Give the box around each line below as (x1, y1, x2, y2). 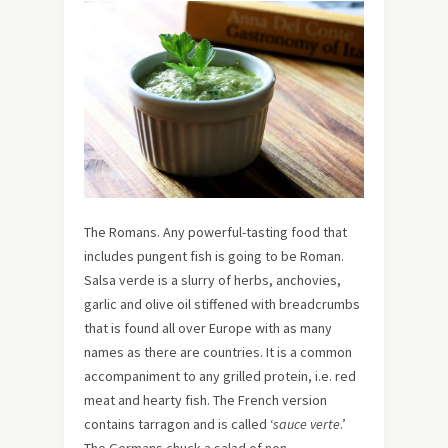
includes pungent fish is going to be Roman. (84, 247, 344, 266)
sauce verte (273, 415, 340, 434)
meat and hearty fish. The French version (84, 391, 327, 410)
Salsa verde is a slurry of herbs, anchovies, (84, 271, 341, 290)
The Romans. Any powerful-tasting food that (84, 223, 347, 242)
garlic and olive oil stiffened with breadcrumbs (84, 295, 360, 314)
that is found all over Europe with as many (84, 319, 332, 338)
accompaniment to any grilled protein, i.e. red (84, 367, 356, 386)
